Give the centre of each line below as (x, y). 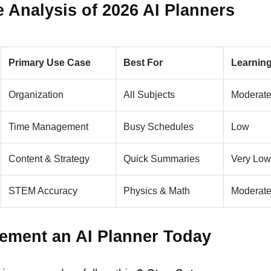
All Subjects (149, 95)
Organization (36, 95)
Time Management (48, 127)
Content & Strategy (49, 159)
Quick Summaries (161, 159)
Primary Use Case (49, 63)
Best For (143, 63)
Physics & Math (156, 191)
